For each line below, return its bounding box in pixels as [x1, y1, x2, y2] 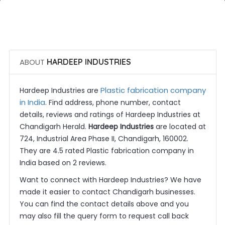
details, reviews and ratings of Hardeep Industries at [19, 109, 200, 120]
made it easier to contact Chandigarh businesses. [19, 187, 195, 197]
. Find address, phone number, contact [45, 97, 181, 107]
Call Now [100, 1, 133, 11]
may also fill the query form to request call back [19, 211, 189, 221]
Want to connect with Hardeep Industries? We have [19, 175, 201, 185]
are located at [153, 122, 206, 132]
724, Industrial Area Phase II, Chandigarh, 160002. [19, 134, 188, 144]
